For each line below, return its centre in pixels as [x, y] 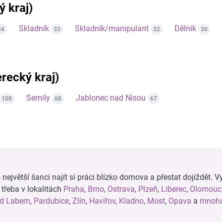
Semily [38, 98]
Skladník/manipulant [112, 28]
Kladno [131, 201]
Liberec [174, 189]
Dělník [185, 28]
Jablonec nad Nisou [111, 98]
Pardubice [51, 201]
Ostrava [121, 189]
